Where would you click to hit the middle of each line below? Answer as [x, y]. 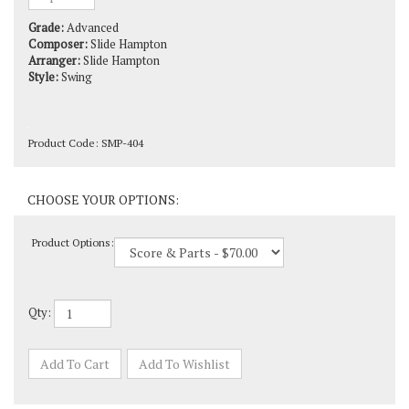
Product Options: [72, 215]
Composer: [58, 16]
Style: [43, 49]
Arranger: [54, 33]
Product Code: [63, 115]
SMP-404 [122, 115]
